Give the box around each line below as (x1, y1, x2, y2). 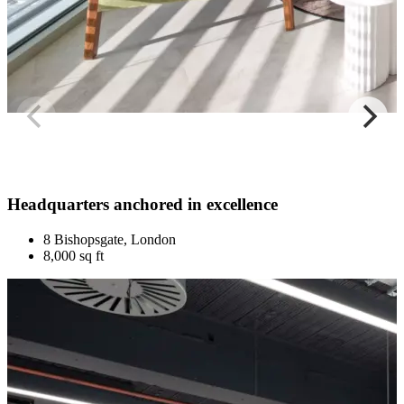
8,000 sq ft (43, 248, 104, 264)
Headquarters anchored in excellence (7, 195, 278, 215)
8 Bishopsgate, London (43, 232, 176, 248)
